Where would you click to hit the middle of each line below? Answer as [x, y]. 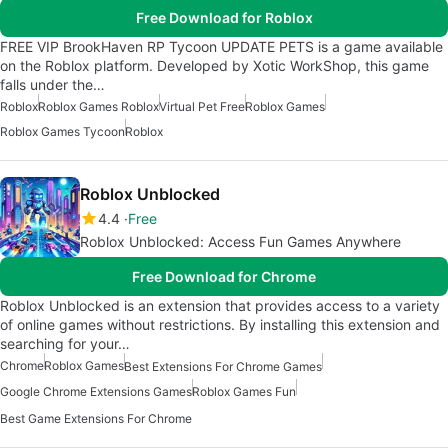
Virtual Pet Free [202, 107]
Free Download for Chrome [224, 277]
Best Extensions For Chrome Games [223, 367]
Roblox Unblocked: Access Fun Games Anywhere [240, 242]
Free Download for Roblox [224, 18]
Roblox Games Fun [244, 392]
